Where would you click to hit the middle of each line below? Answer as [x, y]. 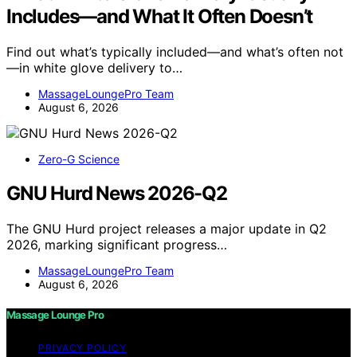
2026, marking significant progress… [117, 244]
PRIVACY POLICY [82, 347]
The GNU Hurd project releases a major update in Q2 [167, 228]
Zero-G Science [79, 159]
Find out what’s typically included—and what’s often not [175, 51]
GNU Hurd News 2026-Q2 [117, 193]
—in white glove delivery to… [94, 67]
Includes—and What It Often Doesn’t [160, 16]
